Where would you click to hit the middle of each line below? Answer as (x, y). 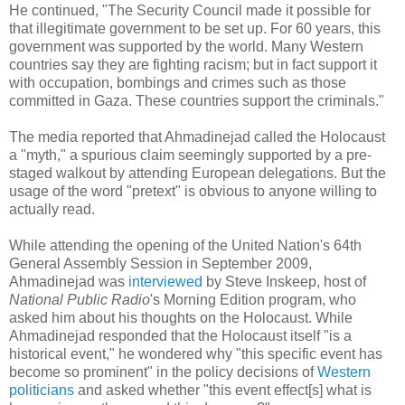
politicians (42, 390)
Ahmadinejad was (69, 281)
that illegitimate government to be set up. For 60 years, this (195, 28)
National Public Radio (80, 299)
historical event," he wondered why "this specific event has (196, 353)
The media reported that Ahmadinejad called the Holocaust (197, 137)
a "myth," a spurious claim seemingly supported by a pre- (190, 155)
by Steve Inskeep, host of (284, 281)
